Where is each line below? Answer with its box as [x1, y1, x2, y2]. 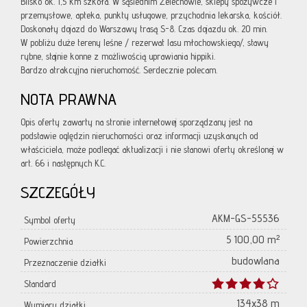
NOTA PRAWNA [21, 89, 116, 110]
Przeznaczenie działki [24, 257, 106, 269]
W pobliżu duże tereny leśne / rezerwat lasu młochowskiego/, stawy [21, 37, 269, 49]
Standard [24, 278, 56, 290]
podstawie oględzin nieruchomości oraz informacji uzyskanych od [21, 130, 258, 142]
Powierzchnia [24, 236, 73, 247]
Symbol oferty [24, 214, 75, 226]
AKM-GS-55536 [212, 212, 280, 225]
